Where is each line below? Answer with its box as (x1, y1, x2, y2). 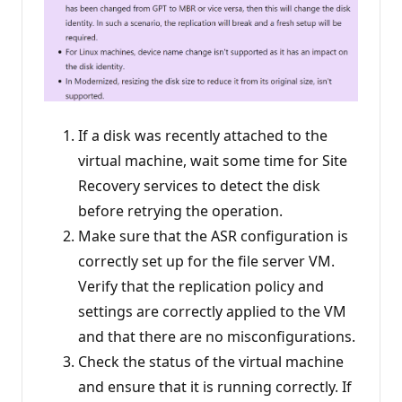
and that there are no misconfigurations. (78, 327, 355, 347)
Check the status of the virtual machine (78, 352, 344, 372)
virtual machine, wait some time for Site (78, 151, 347, 171)
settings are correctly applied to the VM (78, 301, 346, 322)
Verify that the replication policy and (78, 276, 324, 297)
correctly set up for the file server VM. (78, 251, 335, 272)
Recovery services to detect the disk (78, 176, 320, 197)
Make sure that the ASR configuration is (78, 226, 348, 247)
